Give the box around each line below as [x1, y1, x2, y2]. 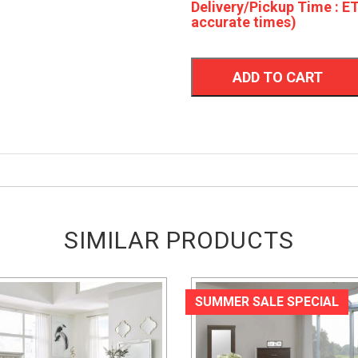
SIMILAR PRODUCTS [64, 226, 294, 254]
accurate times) [191, 14, 296, 30]
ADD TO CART [233, 69, 323, 86]
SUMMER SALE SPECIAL [195, 294, 339, 309]
